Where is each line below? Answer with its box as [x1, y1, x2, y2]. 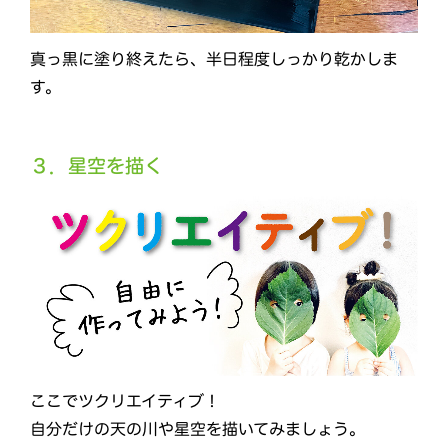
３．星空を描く [29, 155, 164, 175]
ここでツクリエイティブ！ [30, 392, 221, 409]
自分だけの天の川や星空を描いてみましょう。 [29, 420, 365, 437]
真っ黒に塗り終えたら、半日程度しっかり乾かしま [30, 50, 399, 67]
